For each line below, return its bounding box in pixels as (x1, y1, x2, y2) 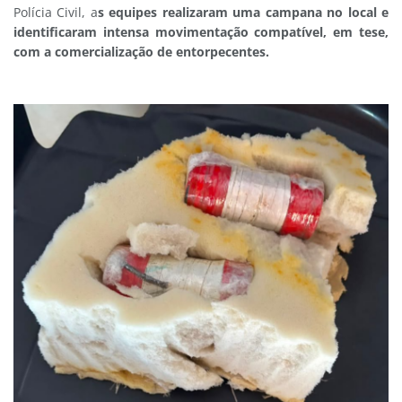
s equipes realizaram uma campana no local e (97, 4, 389, 22)
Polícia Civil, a (13, 4, 98, 22)
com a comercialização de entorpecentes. (13, 43, 269, 61)
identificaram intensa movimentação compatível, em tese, (13, 23, 389, 41)
